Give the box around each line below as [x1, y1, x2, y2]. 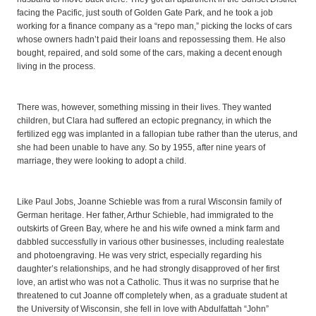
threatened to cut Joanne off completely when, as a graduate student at [17, 290, 287, 300]
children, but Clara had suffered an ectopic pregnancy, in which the [17, 115, 272, 126]
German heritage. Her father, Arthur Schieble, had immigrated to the [17, 209, 274, 220]
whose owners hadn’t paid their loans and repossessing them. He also [17, 35, 286, 45]
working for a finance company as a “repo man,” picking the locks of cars [17, 21, 292, 32]
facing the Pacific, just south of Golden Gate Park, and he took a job [17, 8, 273, 18]
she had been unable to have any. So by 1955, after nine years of [17, 142, 265, 152]
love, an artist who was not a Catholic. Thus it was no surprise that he [17, 276, 279, 287]
